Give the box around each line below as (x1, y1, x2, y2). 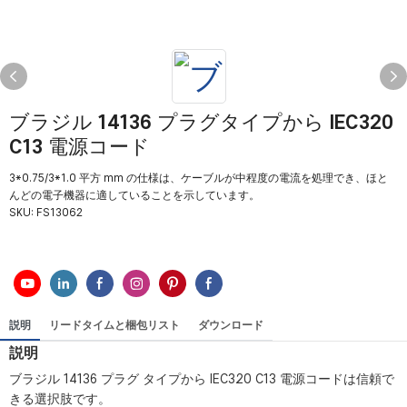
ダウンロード (198, 319, 263, 332)
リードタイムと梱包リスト (49, 319, 180, 332)
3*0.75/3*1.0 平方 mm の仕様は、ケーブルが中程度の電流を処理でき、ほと (9, 172, 388, 184)
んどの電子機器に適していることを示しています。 (9, 189, 260, 202)
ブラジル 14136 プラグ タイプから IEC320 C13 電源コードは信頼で (9, 372, 394, 386)
